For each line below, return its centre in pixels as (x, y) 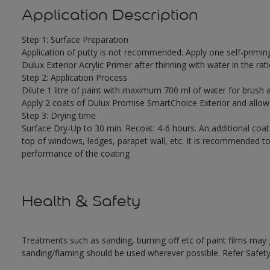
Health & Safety (81, 201)
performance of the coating (75, 154)
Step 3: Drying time (58, 116)
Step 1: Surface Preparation (75, 40)
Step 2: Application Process (74, 78)
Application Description (110, 15)
